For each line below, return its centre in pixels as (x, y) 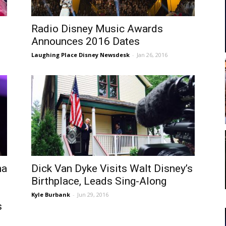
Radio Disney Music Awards (97, 29)
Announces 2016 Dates (86, 41)
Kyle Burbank (51, 194)
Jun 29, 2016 (93, 194)
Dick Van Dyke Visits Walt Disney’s (112, 168)
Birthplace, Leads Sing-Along (99, 181)
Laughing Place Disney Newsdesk (80, 55)
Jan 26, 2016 (152, 55)
